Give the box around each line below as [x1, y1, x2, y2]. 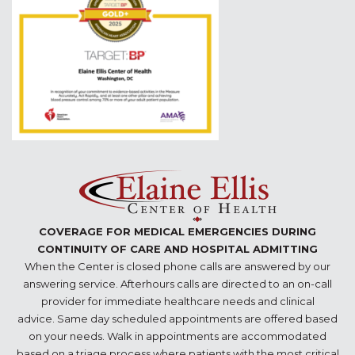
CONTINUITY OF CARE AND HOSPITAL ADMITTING [37, 242, 318, 256]
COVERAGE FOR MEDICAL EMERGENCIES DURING [39, 225, 316, 239]
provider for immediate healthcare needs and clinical [40, 295, 315, 308]
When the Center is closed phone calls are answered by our [25, 260, 330, 273]
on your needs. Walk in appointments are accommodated [29, 330, 326, 343]
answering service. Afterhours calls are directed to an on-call [23, 277, 332, 291]
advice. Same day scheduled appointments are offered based [17, 312, 338, 326]
